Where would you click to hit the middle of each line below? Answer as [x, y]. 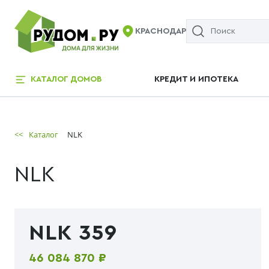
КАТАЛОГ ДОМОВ [66, 79]
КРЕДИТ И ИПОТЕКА [197, 79]
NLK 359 [73, 233]
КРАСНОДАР [161, 31]
